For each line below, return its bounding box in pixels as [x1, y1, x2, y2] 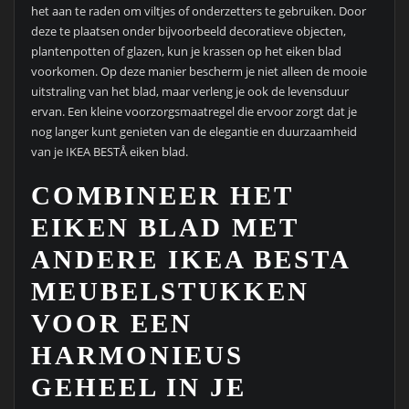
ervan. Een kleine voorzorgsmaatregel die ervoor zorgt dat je [30, 103, 357, 121]
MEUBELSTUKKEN [30, 277, 309, 307]
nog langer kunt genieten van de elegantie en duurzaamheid [30, 123, 357, 141]
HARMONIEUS [30, 341, 244, 371]
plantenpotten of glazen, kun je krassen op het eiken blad [30, 43, 341, 60]
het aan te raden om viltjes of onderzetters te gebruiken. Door [30, 3, 366, 20]
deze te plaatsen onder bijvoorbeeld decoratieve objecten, [30, 23, 346, 40]
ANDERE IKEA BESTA [30, 245, 350, 275]
